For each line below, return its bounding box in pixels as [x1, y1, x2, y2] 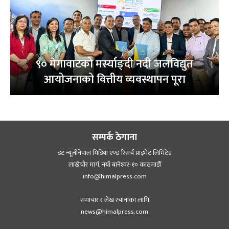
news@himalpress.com [81, 205, 148, 217]
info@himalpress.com [82, 170, 147, 182]
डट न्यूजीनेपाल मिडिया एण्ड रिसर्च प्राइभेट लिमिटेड [58, 147, 171, 158]
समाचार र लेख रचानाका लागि [80, 194, 149, 205]
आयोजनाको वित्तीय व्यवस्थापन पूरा [43, 70, 186, 89]
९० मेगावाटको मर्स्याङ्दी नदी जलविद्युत [36, 54, 193, 74]
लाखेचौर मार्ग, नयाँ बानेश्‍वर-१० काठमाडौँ [68, 158, 161, 170]
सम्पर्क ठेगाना [92, 129, 137, 145]
